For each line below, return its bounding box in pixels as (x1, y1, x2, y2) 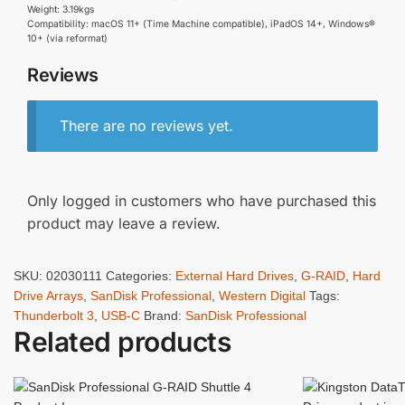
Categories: (106, 268, 175, 284)
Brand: (144, 308, 185, 324)
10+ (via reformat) (27, 33, 108, 45)
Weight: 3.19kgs (27, 4, 94, 16)
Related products (14, 325, 231, 359)
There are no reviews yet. (59, 116, 233, 135)
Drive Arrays (14, 288, 83, 304)
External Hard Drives (175, 268, 294, 284)
